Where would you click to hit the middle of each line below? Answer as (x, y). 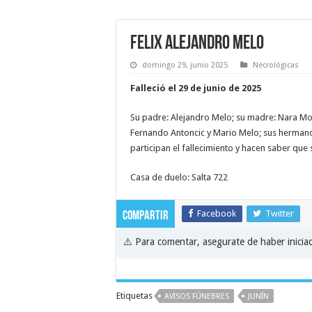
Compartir (146, 216)
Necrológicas (276, 65)
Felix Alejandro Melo (197, 44)
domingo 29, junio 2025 (185, 65)
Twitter (280, 213)
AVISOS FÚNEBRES (197, 296)
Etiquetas (134, 296)
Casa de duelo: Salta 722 (179, 177)
